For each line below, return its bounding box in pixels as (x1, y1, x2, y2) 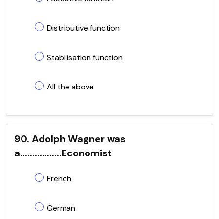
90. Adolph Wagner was (14, 132, 126, 145)
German (47, 202, 75, 213)
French (47, 173, 71, 184)
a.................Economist (14, 146, 112, 159)
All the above (47, 81, 94, 92)
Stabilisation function (47, 52, 123, 63)
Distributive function (47, 22, 120, 33)
